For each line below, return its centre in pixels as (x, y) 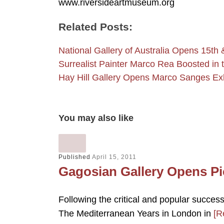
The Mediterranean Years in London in (136, 214)
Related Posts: (95, 27)
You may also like (96, 118)
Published (75, 157)
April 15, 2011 (114, 157)
